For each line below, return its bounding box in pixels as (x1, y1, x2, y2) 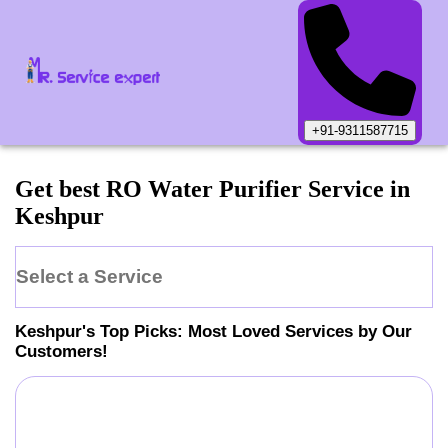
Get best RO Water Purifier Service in (15, 176, 410, 203)
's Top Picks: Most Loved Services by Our (82, 321, 412, 341)
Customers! (15, 341, 108, 361)
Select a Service (16, 265, 163, 287)
